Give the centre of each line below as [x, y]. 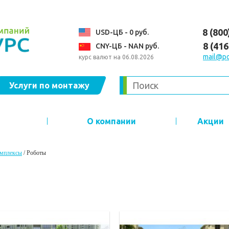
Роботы [36, 153]
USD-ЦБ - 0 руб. [122, 32]
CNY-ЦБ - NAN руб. [127, 46]
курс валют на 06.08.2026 [116, 57]
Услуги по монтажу [49, 85]
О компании [111, 121]
